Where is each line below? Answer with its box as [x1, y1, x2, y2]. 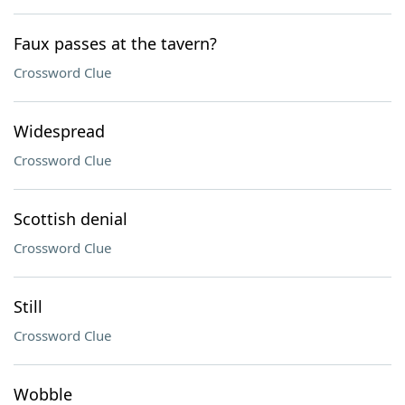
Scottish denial [14, 208, 127, 230]
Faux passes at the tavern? [14, 33, 217, 54]
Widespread [14, 120, 105, 142]
